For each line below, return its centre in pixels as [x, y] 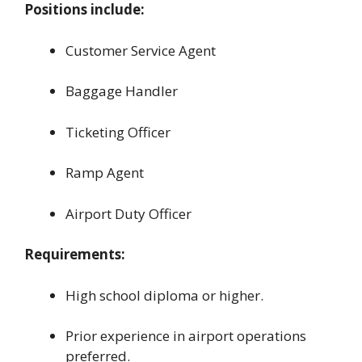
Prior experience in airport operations [186, 336]
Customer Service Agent [141, 50]
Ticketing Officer [118, 132]
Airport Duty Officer [128, 213]
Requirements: [75, 255]
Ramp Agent [105, 173]
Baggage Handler [122, 91]
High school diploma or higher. [164, 295]
